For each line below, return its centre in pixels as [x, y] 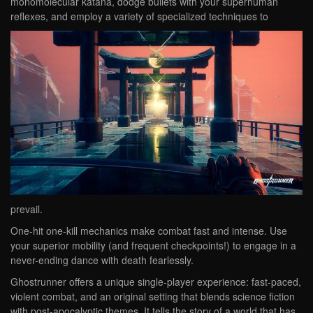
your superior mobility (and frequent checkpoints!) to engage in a [153, 245]
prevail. [27, 209]
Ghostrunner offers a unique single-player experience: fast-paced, [156, 281]
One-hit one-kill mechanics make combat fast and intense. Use [149, 230]
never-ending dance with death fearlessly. [102, 260]
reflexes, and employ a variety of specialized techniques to [139, 16]
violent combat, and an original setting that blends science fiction [153, 296]
